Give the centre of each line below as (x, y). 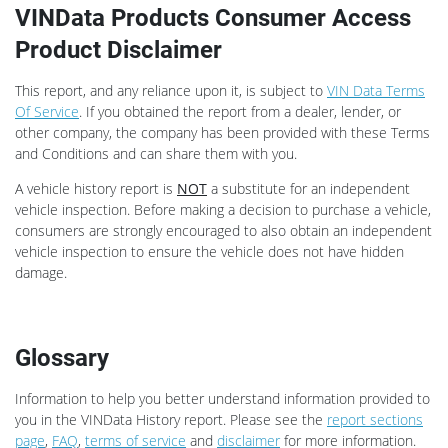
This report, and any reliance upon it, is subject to (171, 90)
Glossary (62, 357)
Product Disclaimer (118, 49)
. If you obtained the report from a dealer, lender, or (240, 111)
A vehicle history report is (96, 188)
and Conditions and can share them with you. (156, 153)
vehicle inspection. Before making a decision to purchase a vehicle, (223, 209)
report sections (375, 419)
